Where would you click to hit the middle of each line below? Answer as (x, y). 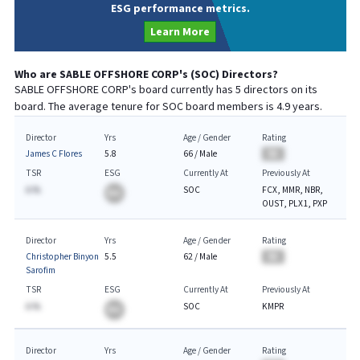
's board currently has (182, 90)
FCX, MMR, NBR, (292, 190)
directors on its (280, 90)
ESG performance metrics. (180, 9)
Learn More (180, 31)
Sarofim (40, 270)
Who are (37, 75)
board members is (231, 107)
